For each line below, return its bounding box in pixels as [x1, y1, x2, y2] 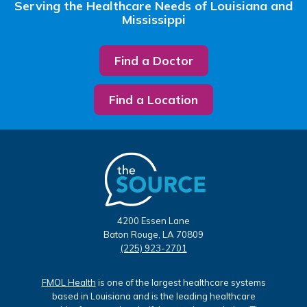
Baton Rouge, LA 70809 [103, 228, 204, 240]
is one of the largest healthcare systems [95, 276, 266, 288]
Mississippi [121, 11, 186, 27]
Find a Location [109, 92, 198, 107]
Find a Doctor [114, 53, 193, 68]
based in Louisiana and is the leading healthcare [51, 290, 256, 302]
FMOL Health [41, 276, 96, 288]
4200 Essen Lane [117, 214, 190, 226]
